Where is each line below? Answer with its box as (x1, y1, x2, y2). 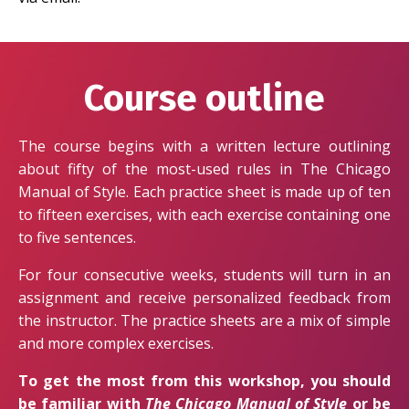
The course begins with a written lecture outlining (18, 136, 391, 157)
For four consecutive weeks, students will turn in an (18, 265, 391, 286)
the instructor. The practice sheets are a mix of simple (18, 310, 391, 331)
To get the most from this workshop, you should (18, 371, 391, 392)
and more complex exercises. (18, 333, 214, 354)
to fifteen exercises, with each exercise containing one (18, 204, 391, 225)
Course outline (84, 77, 325, 121)
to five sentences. (18, 227, 136, 248)
